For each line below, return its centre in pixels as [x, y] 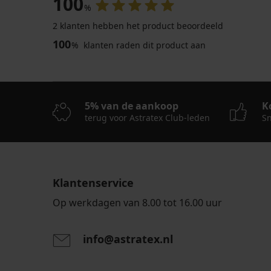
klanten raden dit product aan [143, 45]
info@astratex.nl [128, 239]
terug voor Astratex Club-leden [147, 118]
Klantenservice [93, 183]
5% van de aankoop [132, 106]
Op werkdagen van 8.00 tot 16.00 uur [137, 203]
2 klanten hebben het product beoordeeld [138, 26]
